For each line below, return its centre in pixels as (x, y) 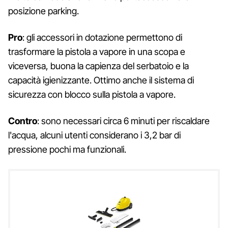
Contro (23, 121)
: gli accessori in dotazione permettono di (102, 37)
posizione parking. (44, 11)
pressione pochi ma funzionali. (67, 149)
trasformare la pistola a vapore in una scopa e (97, 51)
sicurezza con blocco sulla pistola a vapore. (92, 94)
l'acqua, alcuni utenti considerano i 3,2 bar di (94, 135)
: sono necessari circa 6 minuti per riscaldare (123, 121)
